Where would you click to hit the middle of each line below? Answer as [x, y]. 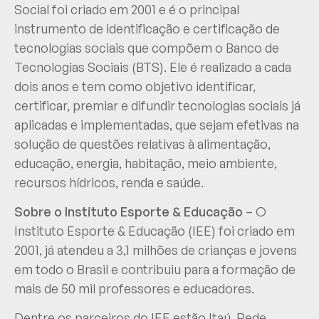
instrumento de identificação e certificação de [147, 28]
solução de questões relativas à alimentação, [142, 143]
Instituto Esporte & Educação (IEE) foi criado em [155, 231]
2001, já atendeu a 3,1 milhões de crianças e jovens [156, 250]
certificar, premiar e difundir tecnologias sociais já [157, 105]
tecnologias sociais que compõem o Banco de [147, 47]
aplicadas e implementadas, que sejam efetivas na [157, 124]
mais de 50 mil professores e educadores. [134, 289]
